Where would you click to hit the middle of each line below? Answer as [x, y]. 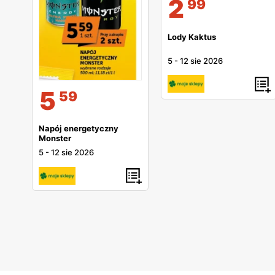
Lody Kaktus [192, 37]
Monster [55, 138]
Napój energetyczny [79, 129]
